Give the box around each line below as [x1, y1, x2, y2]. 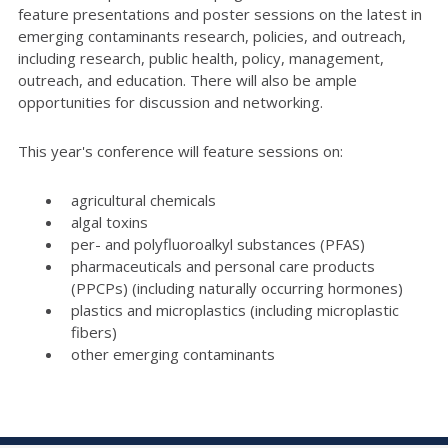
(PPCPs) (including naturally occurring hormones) [70, 278, 403, 298]
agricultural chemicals [70, 190, 216, 210]
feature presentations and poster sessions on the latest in [18, 4, 422, 24]
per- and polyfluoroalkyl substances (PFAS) [70, 234, 365, 254]
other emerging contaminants [70, 344, 275, 364]
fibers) [70, 322, 117, 342]
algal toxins [70, 212, 148, 232]
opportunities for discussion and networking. [18, 92, 323, 112]
